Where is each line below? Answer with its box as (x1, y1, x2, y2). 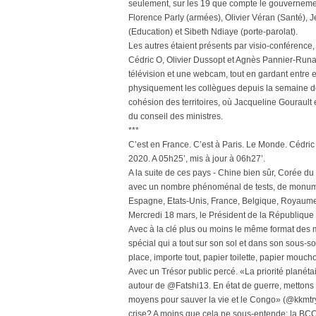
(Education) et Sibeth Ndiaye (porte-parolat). (128, 27, 298, 37)
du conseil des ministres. (128, 111, 223, 121)
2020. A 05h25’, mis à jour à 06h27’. (128, 154, 265, 164)
